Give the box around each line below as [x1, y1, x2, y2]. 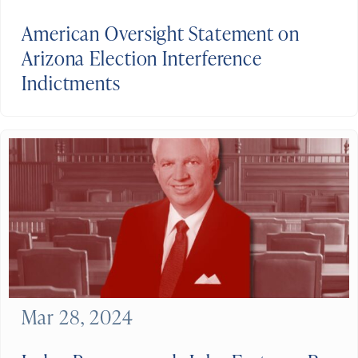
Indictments [22, 69, 121, 96]
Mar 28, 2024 [22, 303, 133, 330]
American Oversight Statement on [22, 19, 300, 46]
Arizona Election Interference [22, 44, 263, 71]
